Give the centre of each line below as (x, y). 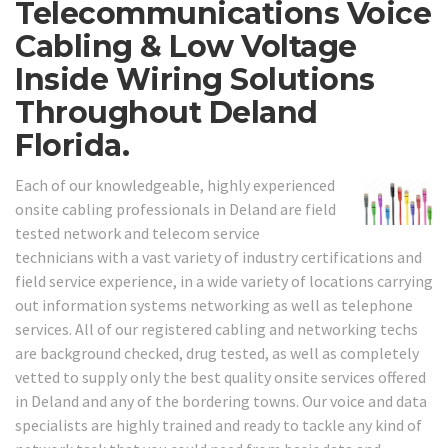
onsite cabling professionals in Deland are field (175, 208)
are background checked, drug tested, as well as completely (217, 352)
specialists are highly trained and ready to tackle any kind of (218, 424)
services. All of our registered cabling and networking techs (216, 328)
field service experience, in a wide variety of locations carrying (224, 280)
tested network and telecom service (137, 232)
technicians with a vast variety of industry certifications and (218, 256)
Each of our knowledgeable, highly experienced (175, 184)
